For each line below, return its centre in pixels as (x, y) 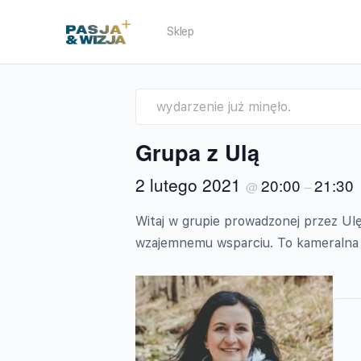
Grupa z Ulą (197, 152)
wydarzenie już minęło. (224, 107)
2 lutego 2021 (191, 185)
